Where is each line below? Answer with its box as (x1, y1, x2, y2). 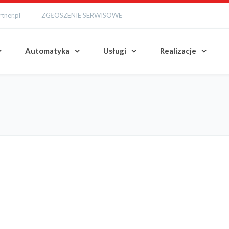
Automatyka (25, 46, 70, 55)
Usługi (103, 46, 126, 55)
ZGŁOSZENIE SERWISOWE (41, 11, 122, 19)
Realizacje (160, 46, 196, 55)
